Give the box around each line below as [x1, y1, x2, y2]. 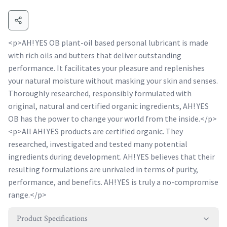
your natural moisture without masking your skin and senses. [8, 75, 218, 86]
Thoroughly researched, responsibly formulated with [8, 88, 192, 98]
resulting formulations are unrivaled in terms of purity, [8, 164, 198, 174]
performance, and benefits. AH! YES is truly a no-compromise [8, 177, 218, 187]
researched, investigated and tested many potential [8, 139, 187, 149]
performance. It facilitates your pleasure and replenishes [8, 63, 205, 73]
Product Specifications [17, 213, 88, 224]
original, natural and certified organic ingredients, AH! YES [8, 101, 209, 111]
